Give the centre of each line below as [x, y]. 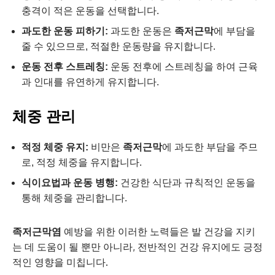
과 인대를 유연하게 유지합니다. [90, 82]
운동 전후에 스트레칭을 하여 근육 [183, 66]
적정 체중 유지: [55, 147]
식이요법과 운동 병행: [70, 182]
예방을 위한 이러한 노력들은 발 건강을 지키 [158, 231]
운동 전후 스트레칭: [65, 66]
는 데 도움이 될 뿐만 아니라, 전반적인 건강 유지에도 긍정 [137, 246]
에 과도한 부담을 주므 [210, 147]
